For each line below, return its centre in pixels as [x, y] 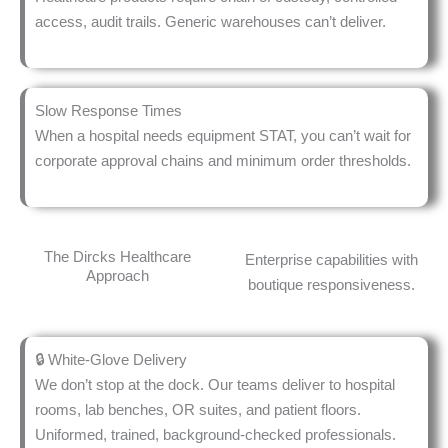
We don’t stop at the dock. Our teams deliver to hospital [215, 384]
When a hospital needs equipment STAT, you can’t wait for [223, 135]
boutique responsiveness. [331, 284]
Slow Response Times [108, 110]
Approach [117, 275]
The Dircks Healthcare [117, 256]
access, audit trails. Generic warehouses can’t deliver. [210, 21]
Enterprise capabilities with [331, 259]
